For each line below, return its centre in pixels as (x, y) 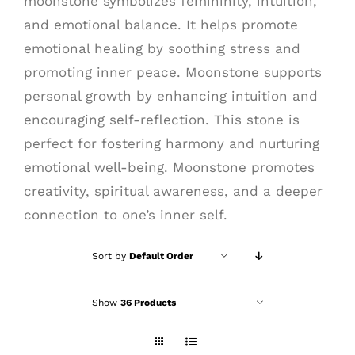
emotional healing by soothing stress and (162, 48)
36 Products (148, 303)
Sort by (110, 256)
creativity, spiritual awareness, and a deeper (173, 191)
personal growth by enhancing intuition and (171, 96)
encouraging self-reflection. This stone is (162, 120)
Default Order (161, 256)
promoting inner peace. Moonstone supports (173, 72)
